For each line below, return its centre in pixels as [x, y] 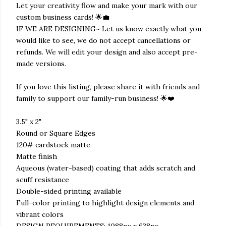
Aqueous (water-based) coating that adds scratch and [106, 168]
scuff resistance [43, 180]
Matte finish [37, 157]
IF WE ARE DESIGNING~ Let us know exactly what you [109, 29]
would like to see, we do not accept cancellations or [103, 41]
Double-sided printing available [69, 191]
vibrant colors [40, 215]
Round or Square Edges [56, 133]
